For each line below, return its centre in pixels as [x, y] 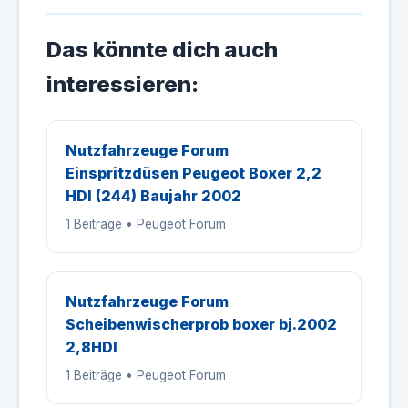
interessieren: [122, 84]
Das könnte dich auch [162, 50]
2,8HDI [92, 347]
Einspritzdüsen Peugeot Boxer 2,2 [194, 173]
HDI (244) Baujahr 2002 [153, 196]
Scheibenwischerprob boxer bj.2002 [201, 324]
